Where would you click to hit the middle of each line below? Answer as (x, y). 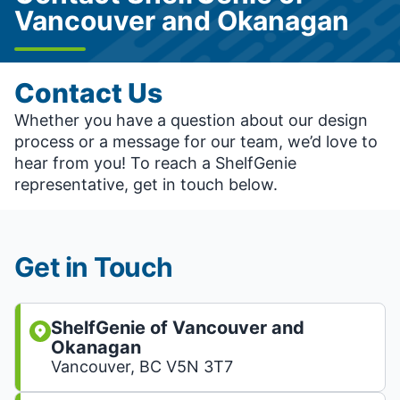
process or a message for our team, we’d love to (196, 142)
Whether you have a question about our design (191, 120)
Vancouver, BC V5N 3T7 (142, 367)
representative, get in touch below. (146, 184)
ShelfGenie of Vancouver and (178, 328)
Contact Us (88, 93)
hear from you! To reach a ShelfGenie (155, 163)
